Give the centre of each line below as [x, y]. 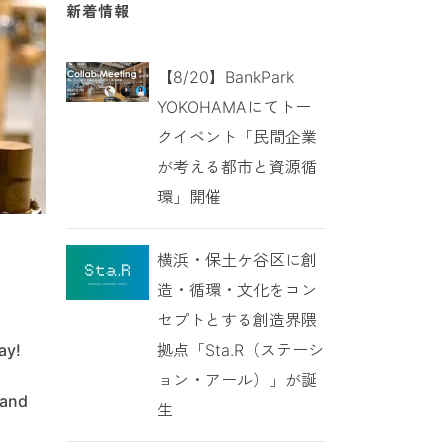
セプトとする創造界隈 [236, 319]
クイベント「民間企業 [236, 136]
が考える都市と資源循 [236, 166]
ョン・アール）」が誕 [236, 379]
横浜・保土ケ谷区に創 [236, 259]
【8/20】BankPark [225, 76]
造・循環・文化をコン [236, 289]
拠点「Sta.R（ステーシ [240, 349]
